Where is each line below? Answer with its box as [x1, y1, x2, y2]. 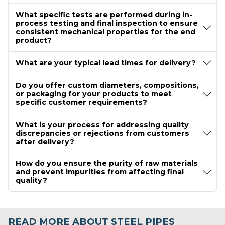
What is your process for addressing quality [15, 120, 189, 129]
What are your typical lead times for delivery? [15, 58, 196, 67]
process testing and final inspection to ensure [15, 18, 198, 28]
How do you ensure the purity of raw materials [15, 159, 198, 168]
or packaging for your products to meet [15, 89, 172, 99]
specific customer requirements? [15, 98, 147, 107]
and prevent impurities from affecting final [15, 167, 184, 177]
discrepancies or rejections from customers [15, 128, 189, 138]
